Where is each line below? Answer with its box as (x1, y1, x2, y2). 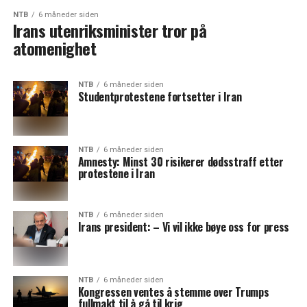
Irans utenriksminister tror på (12, 18, 207, 43)
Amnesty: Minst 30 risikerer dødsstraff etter (77, 153, 284, 171)
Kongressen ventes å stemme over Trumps (77, 284, 269, 301)
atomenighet (12, 36, 97, 61)
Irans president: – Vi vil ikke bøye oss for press (77, 219, 289, 236)
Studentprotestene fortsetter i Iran (77, 88, 242, 106)
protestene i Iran (77, 165, 155, 182)
